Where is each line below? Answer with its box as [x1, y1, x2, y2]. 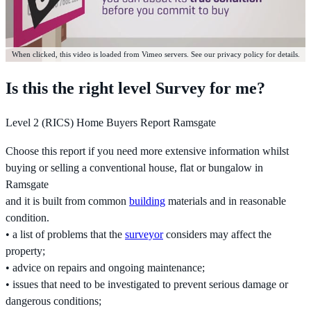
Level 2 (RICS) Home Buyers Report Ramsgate [6, 117, 216, 130]
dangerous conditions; [6, 294, 101, 308]
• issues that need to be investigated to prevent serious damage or [6, 278, 288, 291]
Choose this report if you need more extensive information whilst [6, 144, 289, 158]
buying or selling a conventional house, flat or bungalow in [6, 161, 263, 174]
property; [6, 244, 45, 258]
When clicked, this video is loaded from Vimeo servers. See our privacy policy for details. [11, 49, 300, 58]
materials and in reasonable [165, 194, 286, 208]
